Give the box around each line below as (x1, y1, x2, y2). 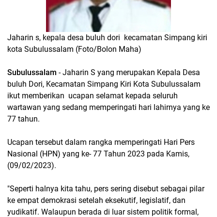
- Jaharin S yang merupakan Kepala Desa (57, 68, 200, 77)
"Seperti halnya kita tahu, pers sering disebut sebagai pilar (7, 184, 204, 193)
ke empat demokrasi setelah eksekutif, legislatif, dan (7, 196, 186, 205)
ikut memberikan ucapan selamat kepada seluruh (7, 91, 178, 100)
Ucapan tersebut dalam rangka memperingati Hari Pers (7, 138, 195, 147)
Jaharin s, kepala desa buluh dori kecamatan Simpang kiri (7, 33, 207, 42)
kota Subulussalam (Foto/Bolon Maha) (7, 45, 141, 54)
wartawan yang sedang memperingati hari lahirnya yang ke (7, 103, 210, 112)
